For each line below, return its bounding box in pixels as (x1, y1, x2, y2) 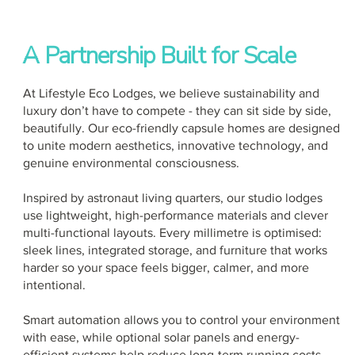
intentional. (22, 277, 86, 292)
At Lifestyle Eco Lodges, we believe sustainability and (22, 86, 319, 100)
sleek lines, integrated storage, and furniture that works (22, 242, 327, 257)
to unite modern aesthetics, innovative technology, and (22, 138, 328, 152)
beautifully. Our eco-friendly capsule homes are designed (22, 120, 340, 135)
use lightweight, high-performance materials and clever (22, 208, 328, 222)
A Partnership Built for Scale (21, 39, 296, 72)
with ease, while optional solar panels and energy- (22, 330, 300, 344)
